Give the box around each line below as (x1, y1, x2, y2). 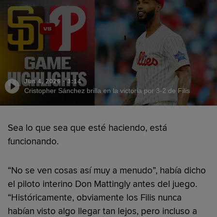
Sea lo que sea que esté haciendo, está (8, 122, 167, 134)
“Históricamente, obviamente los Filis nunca (8, 191, 182, 203)
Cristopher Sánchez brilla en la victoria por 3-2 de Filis (24, 86, 190, 94)
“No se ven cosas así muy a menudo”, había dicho (8, 164, 206, 176)
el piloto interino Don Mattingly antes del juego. (8, 178, 197, 190)
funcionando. (8, 135, 59, 147)
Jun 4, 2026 (24, 77, 61, 85)
